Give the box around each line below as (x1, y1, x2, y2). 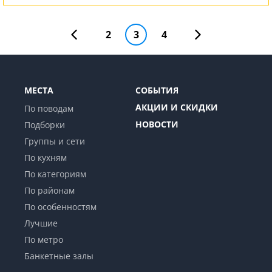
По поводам (24, 103, 73, 115)
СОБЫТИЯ (135, 84, 178, 97)
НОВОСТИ (135, 118, 178, 131)
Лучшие (24, 217, 58, 229)
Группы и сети (24, 135, 85, 148)
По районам (24, 185, 75, 197)
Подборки (24, 119, 65, 131)
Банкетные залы (24, 250, 93, 262)
